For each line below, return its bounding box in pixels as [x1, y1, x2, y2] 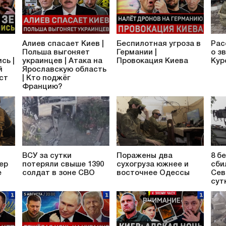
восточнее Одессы [117, 169, 190, 177]
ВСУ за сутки [22, 152, 72, 160]
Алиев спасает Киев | [22, 40, 104, 47]
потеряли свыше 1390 [22, 161, 104, 168]
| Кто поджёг [22, 74, 71, 82]
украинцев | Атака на [22, 57, 102, 65]
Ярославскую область [22, 66, 106, 73]
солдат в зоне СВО [22, 169, 95, 177]
